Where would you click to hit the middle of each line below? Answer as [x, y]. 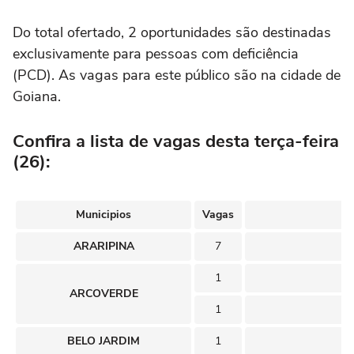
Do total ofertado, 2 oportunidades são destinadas [172, 32]
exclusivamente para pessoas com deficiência [156, 54]
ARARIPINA [104, 246]
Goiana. [37, 96]
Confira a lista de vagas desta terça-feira [176, 141]
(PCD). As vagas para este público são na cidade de [177, 75]
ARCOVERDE [104, 294]
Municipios [104, 215]
